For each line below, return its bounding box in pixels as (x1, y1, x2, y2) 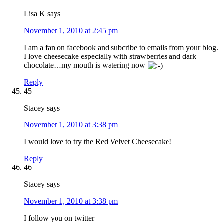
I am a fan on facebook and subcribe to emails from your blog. (24, 43, 218, 52)
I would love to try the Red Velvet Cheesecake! (24, 137, 171, 146)
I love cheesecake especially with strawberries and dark (24, 52, 196, 60)
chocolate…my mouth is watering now (24, 60, 147, 69)
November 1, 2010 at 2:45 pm (24, 26, 118, 35)
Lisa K (24, 9, 45, 18)
